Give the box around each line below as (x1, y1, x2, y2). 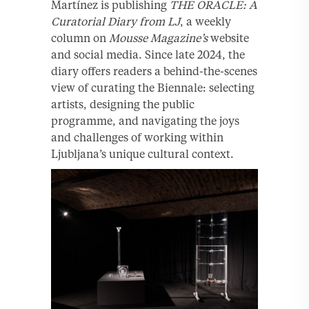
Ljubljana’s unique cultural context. (51, 146, 234, 161)
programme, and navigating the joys (51, 113, 239, 128)
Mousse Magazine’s (109, 30, 208, 45)
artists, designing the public (51, 97, 195, 111)
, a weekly (180, 14, 231, 28)
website (208, 30, 249, 45)
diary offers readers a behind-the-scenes (51, 63, 257, 78)
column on (51, 30, 109, 45)
